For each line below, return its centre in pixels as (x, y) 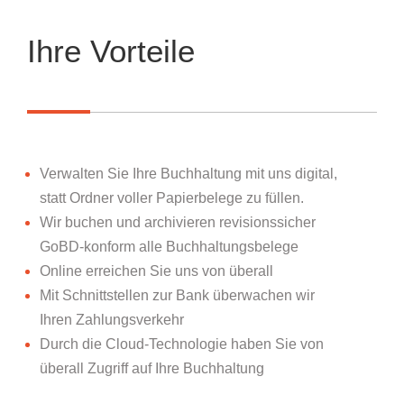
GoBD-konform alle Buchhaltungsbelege (170, 247)
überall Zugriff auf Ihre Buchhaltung (152, 368)
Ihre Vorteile (111, 51)
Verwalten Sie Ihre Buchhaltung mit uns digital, (189, 174)
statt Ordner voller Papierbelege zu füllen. (172, 198)
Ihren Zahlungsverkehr (112, 320)
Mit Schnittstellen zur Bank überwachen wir (178, 295)
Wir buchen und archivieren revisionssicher (178, 222)
